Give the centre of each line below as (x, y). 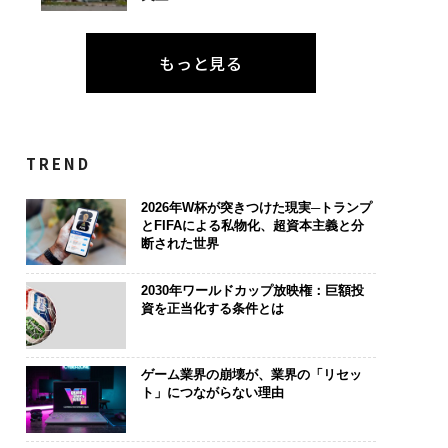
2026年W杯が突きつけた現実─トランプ (256, 207)
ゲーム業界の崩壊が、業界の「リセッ (251, 374)
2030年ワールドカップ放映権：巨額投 (252, 291)
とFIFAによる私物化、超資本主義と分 (252, 225)
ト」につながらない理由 (212, 392)
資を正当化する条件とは (212, 309)
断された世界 (179, 243)
